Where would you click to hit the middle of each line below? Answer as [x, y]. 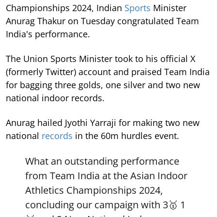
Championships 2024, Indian [65, 8]
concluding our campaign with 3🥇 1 [105, 205]
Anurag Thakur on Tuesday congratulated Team [102, 21]
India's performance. [48, 34]
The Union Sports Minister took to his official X [101, 59]
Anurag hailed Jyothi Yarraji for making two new [103, 123]
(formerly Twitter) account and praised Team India [108, 72]
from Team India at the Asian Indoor [106, 176]
